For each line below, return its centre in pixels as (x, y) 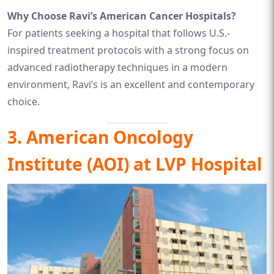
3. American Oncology (100, 137)
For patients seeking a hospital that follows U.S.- (119, 33)
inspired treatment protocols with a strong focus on (128, 50)
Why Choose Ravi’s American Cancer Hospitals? (122, 16)
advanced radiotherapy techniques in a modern (117, 67)
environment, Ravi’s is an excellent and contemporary (131, 84)
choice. (24, 102)
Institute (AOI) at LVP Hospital (135, 164)
